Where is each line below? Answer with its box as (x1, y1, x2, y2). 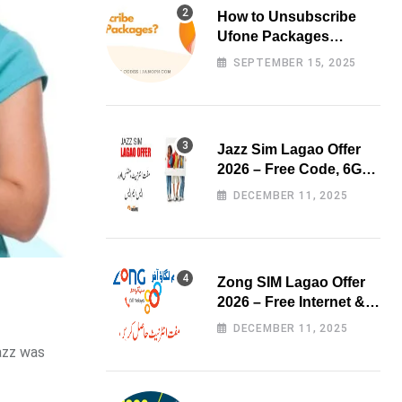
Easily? (217, 48, 267, 64)
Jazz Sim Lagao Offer (217, 142, 361, 157)
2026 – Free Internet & (217, 294, 365, 310)
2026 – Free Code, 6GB (217, 162, 372, 177)
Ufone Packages (217, 29, 329, 44)
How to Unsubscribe (217, 9, 356, 24)
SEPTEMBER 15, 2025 (232, 57, 357, 69)
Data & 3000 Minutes (217, 181, 356, 197)
